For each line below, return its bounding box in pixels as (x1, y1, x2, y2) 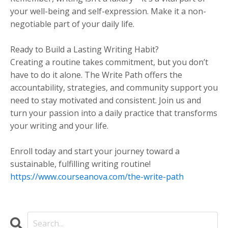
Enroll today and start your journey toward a (10, 145, 180, 157)
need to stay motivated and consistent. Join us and (10, 94, 201, 106)
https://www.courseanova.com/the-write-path (10, 170, 184, 182)
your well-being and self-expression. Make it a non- (10, 5, 206, 17)
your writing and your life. (10, 120, 108, 131)
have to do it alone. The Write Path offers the (10, 69, 182, 80)
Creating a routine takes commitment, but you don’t (10, 56, 208, 68)
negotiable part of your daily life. (10, 18, 134, 30)
